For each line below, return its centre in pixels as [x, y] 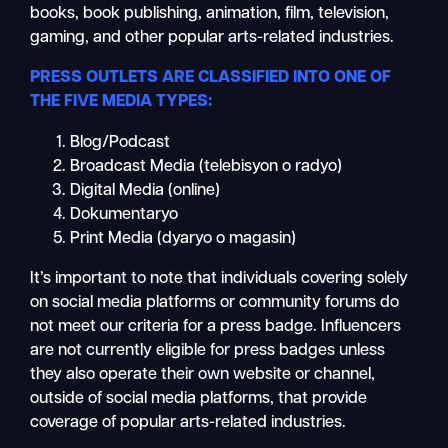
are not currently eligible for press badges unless [208, 350]
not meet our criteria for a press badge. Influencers [216, 326]
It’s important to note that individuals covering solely [219, 278]
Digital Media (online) [145, 190]
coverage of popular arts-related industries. [190, 422]
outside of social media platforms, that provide [199, 398]
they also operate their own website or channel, [203, 374]
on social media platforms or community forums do [215, 302]
